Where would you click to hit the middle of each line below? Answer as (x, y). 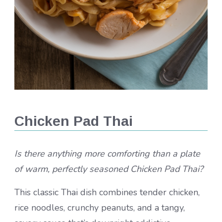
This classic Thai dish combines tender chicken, (107, 192)
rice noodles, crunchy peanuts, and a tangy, (100, 208)
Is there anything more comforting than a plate (107, 154)
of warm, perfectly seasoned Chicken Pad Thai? (109, 169)
